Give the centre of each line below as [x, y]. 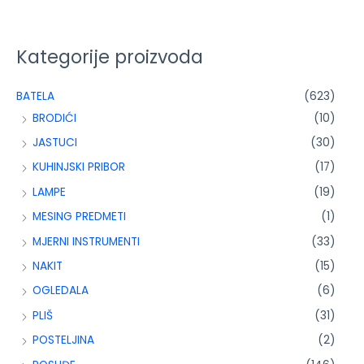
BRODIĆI [54, 118]
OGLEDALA [61, 291]
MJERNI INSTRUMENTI [86, 241]
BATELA [35, 96]
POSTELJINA [63, 340]
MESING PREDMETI [79, 217]
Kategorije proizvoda [110, 58]
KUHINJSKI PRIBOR [79, 167]
